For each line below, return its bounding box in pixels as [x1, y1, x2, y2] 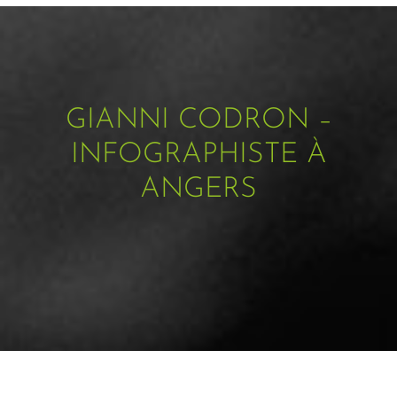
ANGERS [140, 175, 257, 204]
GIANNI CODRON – [65, 105, 332, 135]
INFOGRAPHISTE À [70, 140, 327, 169]
